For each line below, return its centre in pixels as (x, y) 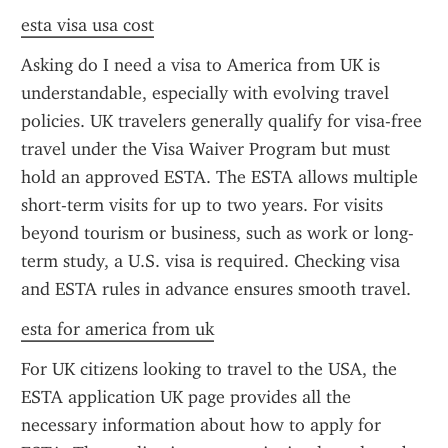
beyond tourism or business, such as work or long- (217, 233)
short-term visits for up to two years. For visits (202, 205)
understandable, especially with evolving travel (205, 93)
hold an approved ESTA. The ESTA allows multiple (219, 177)
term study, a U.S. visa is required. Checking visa (210, 261)
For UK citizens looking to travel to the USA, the (209, 369)
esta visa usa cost (87, 25)
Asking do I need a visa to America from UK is (200, 65)
